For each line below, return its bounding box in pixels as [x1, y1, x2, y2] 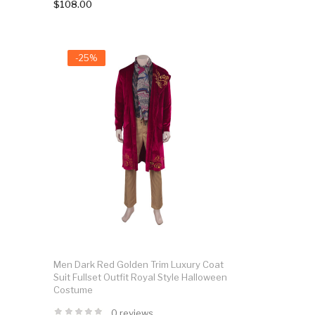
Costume [53, 283, 93, 295]
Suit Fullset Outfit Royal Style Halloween [53, 271, 227, 283]
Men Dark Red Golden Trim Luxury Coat [53, 258, 224, 270]
